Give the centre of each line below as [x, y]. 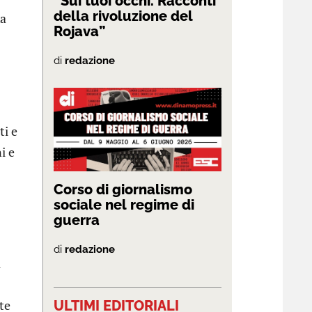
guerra [77, 220]
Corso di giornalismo [123, 190]
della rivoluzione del [123, 16]
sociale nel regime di [124, 205]
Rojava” [79, 31]
